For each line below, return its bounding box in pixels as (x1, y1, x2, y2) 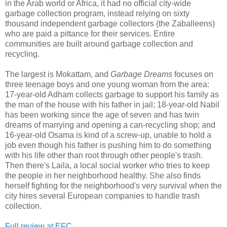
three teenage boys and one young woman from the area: (5, 80, 209, 89)
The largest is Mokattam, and (5, 69, 110, 79)
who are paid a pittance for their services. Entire (5, 29, 175, 38)
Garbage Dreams (110, 69, 172, 79)
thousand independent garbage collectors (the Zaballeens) (5, 19, 215, 28)
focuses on (172, 69, 213, 79)
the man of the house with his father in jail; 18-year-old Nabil (5, 100, 219, 109)
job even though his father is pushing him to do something (5, 140, 211, 149)
